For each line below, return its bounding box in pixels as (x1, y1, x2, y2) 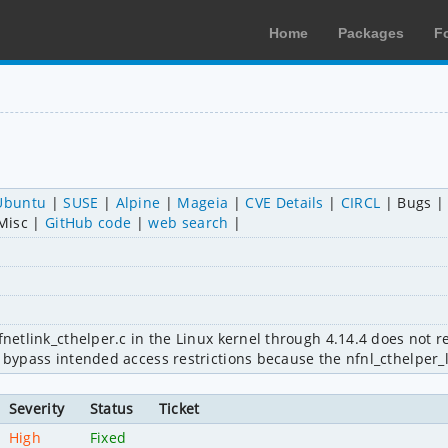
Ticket (158, 398, 200, 418)
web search (148, 212, 229, 232)
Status (89, 398, 134, 418)
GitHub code (44, 212, 132, 232)
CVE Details (245, 192, 324, 212)
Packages (338, 25, 404, 41)
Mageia (177, 192, 229, 212)
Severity (8, 398, 65, 418)
